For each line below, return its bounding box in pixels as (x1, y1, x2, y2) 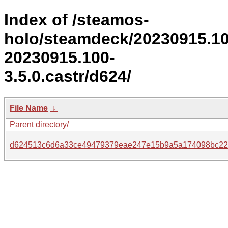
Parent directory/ (10, 120, 69, 129)
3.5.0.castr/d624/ (4, 67, 131, 86)
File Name (10, 103, 48, 112)
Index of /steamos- (4, 11, 149, 30)
